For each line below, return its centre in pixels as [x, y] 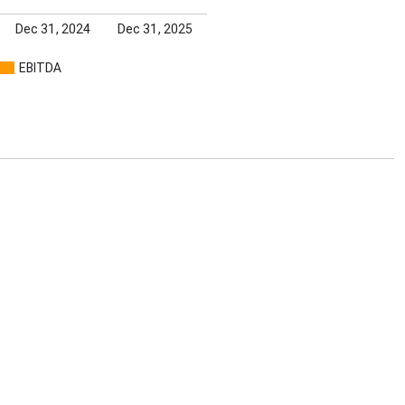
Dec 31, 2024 [52, 28]
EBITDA [40, 67]
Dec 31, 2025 [155, 28]
